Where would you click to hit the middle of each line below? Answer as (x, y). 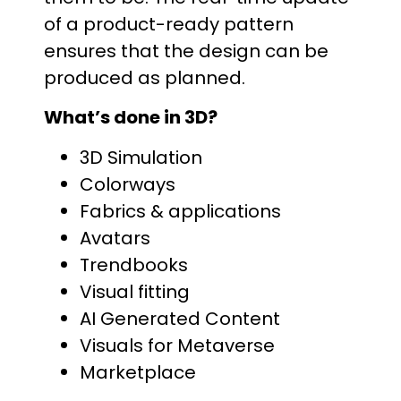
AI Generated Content (180, 318)
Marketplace (138, 372)
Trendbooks (134, 264)
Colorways (128, 184)
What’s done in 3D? (131, 118)
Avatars (115, 238)
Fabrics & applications (180, 211)
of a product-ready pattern (169, 24)
